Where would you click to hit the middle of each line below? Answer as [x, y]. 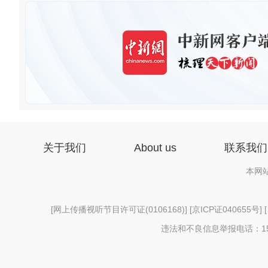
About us [155, 148]
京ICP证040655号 [226, 209]
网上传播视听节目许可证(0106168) [119, 209]
